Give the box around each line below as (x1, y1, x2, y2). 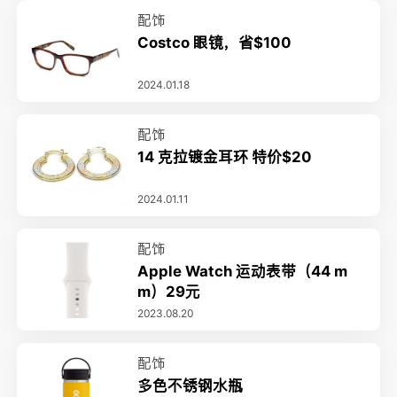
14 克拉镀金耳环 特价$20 (137, 147, 313, 166)
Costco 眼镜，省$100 (137, 33, 292, 51)
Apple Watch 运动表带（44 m (137, 261, 348, 280)
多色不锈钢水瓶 (137, 376, 244, 394)
